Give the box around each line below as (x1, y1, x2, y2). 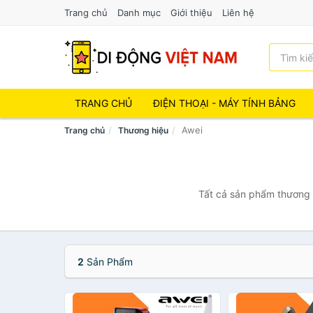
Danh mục (117, 7, 161, 18)
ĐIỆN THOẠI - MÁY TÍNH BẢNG (153, 97, 296, 109)
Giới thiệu (170, 7, 212, 18)
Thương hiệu (118, 125, 168, 136)
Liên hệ (222, 7, 254, 18)
